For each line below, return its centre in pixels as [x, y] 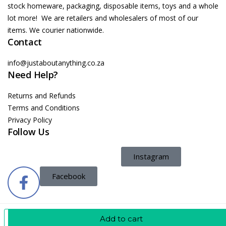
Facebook [69, 176]
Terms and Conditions [44, 107]
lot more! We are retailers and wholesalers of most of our [103, 18]
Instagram [151, 156]
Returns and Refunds [42, 95]
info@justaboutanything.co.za [56, 63]
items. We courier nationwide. [56, 30]
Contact [25, 42]
